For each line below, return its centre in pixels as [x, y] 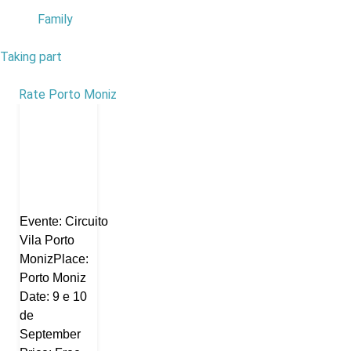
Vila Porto [47, 240]
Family [55, 19]
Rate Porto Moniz [68, 94]
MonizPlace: [54, 259]
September [50, 334]
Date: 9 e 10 [53, 297]
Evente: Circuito [64, 221]
